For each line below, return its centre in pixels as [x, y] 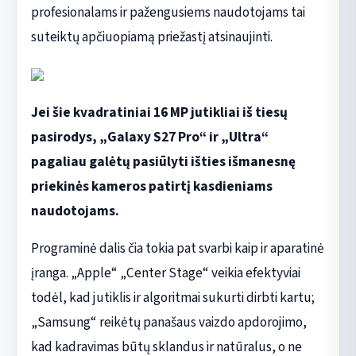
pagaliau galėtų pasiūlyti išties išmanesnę [163, 161]
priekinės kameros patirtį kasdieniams [151, 186]
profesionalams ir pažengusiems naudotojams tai [168, 12]
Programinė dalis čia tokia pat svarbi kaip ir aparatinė [177, 248]
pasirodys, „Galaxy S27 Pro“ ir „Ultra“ [149, 137]
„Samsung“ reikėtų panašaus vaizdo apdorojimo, [168, 322]
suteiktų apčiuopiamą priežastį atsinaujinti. [151, 37]
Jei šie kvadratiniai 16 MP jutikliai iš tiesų [159, 112]
